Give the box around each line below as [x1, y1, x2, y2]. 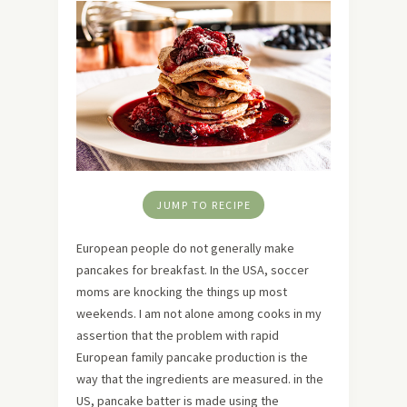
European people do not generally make [76, 239, 294, 256]
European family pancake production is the [76, 348, 308, 365]
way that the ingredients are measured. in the [76, 370, 323, 387]
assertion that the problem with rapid [76, 326, 279, 343]
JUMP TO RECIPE [156, 197, 251, 212]
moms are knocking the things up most [76, 283, 287, 300]
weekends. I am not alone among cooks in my [76, 304, 322, 322]
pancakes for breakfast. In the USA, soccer [76, 261, 309, 278]
